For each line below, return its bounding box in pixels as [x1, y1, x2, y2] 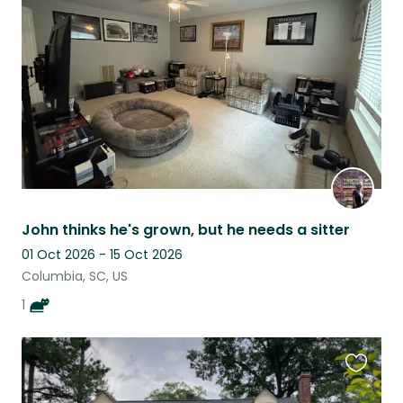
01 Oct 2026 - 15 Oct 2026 [22, 246, 183, 264]
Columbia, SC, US [22, 267, 128, 286]
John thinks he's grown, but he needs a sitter [22, 219, 350, 241]
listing [345, 16, 385, 38]
